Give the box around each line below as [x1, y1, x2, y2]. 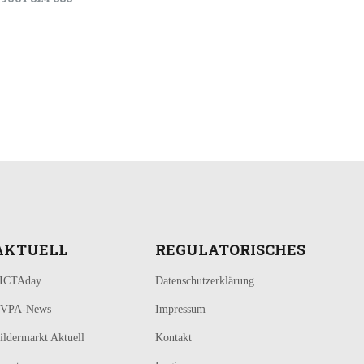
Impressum [155, 302, 206, 315]
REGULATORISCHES [155, 239, 305, 259]
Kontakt [155, 331, 192, 344]
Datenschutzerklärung [155, 274, 254, 287]
